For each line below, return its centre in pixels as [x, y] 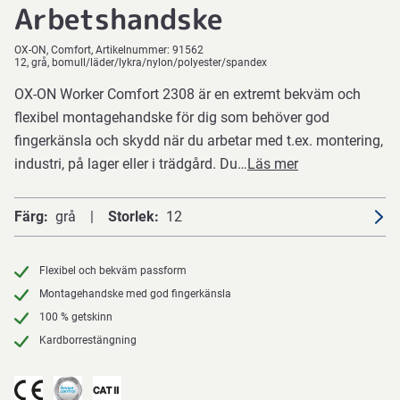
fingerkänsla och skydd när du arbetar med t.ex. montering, [199, 141]
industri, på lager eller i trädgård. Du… [131, 164]
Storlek [131, 217]
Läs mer [273, 164]
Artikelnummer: [134, 50]
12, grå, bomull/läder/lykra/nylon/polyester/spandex [141, 62]
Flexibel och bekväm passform [113, 271]
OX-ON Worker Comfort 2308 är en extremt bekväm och [187, 94]
